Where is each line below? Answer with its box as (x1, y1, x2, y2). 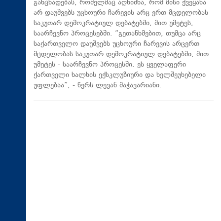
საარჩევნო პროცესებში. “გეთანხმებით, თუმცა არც (34, 28, 201, 39)
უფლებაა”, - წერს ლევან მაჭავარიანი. (34, 80, 162, 91)
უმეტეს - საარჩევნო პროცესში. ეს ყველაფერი (34, 59, 186, 70)
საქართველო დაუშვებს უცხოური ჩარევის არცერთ (34, 38, 199, 49)
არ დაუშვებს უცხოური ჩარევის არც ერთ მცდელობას (34, 7, 208, 18)
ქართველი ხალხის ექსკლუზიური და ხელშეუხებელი (34, 70, 206, 80)
